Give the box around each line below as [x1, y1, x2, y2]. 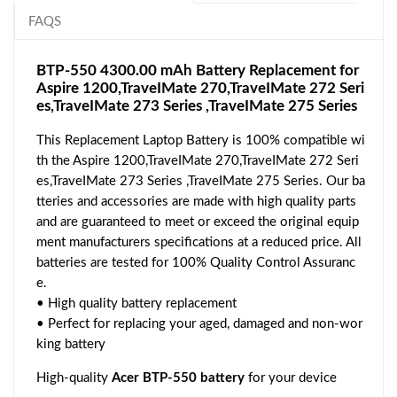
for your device [245, 370, 337, 385]
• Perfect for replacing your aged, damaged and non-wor [36, 316, 362, 331]
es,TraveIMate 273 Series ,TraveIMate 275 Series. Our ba [36, 174, 365, 188]
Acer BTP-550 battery [112, 370, 245, 385]
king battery [36, 337, 105, 351]
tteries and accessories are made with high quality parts [36, 194, 356, 208]
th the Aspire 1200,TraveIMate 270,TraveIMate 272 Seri [36, 153, 359, 167]
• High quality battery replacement [36, 296, 237, 310]
